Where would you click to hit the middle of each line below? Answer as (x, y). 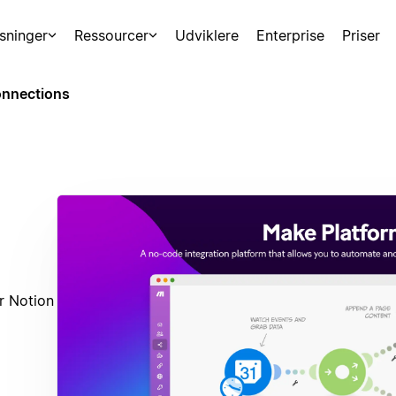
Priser (362, 35)
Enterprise (291, 35)
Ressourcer (111, 35)
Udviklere (207, 35)
